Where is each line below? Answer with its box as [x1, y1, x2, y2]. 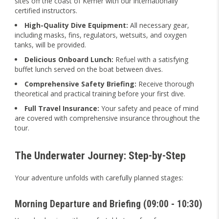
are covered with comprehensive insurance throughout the [15, 113, 200, 123]
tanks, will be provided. [15, 40, 86, 49]
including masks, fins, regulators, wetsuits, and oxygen [15, 30, 187, 40]
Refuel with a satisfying [113, 55, 188, 64]
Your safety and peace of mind [99, 104, 198, 113]
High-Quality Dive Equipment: [24, 21, 128, 30]
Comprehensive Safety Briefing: [24, 79, 136, 88]
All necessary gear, [128, 21, 189, 30]
